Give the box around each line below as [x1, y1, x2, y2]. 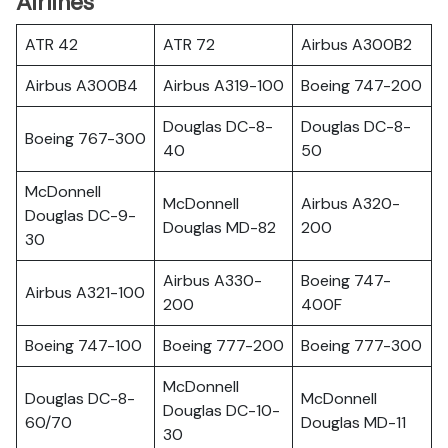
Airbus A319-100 [163, 75, 284, 96]
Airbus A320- [301, 193, 400, 214]
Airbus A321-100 [25, 282, 145, 303]
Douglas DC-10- [163, 400, 280, 421]
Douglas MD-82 [163, 217, 276, 238]
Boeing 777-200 [163, 335, 284, 356]
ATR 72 [163, 34, 215, 55]
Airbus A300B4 [25, 75, 138, 96]
